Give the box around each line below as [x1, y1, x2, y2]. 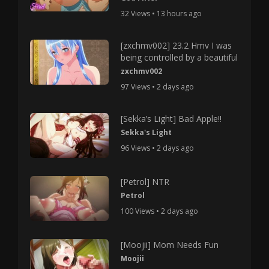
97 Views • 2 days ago [121, 82, 195, 92]
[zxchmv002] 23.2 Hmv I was [121, 40, 232, 51]
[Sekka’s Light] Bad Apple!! [121, 113, 222, 124]
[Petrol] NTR [121, 175, 170, 187]
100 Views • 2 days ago [121, 205, 199, 216]
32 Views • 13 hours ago [121, 8, 202, 19]
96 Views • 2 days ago [121, 143, 195, 153]
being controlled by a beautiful [121, 52, 238, 63]
